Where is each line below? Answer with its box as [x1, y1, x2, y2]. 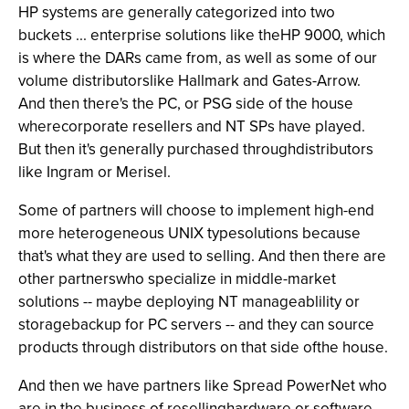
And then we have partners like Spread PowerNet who [18, 374, 387, 397]
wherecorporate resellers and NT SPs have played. [18, 115, 365, 138]
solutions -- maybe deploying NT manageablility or [18, 290, 360, 313]
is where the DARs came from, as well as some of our [18, 47, 377, 69]
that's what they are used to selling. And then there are [18, 245, 386, 267]
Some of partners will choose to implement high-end [18, 199, 374, 222]
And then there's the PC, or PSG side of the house [18, 92, 353, 115]
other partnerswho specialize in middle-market [18, 267, 336, 290]
